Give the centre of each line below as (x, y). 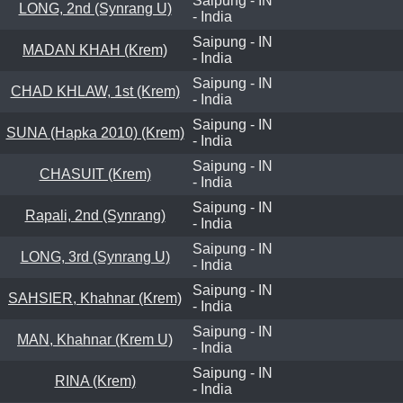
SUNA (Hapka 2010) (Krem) (95, 132)
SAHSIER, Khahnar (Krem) (95, 298)
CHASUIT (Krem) (95, 174)
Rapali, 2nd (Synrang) (95, 215)
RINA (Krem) (95, 381)
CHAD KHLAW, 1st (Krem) (95, 91)
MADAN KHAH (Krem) (95, 49)
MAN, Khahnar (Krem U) (95, 339)
